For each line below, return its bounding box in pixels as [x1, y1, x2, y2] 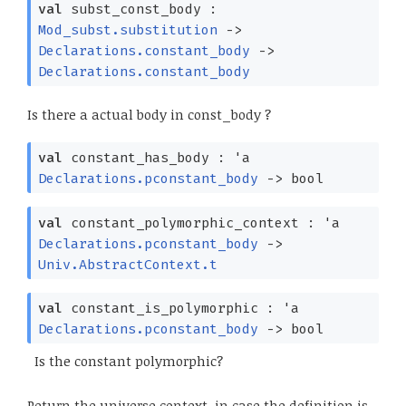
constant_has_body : [62, 150, 234, 167]
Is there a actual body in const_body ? [27, 104, 271, 123]
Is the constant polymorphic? [34, 351, 223, 370]
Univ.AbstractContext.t [37, 256, 217, 273]
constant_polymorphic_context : [62, 214, 324, 231]
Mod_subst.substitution [37, 21, 217, 38]
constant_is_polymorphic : [62, 300, 283, 317]
